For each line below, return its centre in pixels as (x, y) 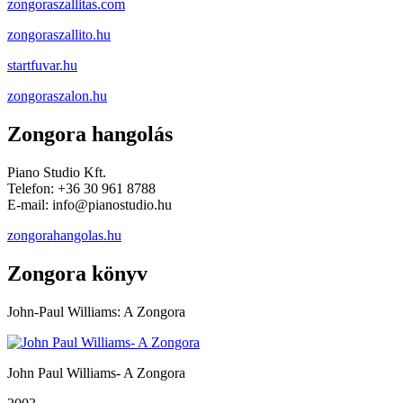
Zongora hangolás (90, 134)
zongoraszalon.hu (57, 96)
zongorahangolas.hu (64, 236)
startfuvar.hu (42, 66)
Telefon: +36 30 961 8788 (81, 189)
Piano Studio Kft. (57, 173)
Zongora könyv (77, 274)
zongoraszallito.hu (59, 35)
